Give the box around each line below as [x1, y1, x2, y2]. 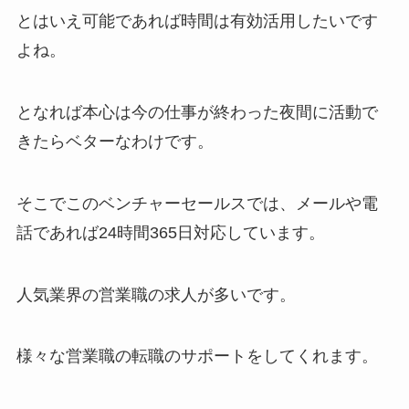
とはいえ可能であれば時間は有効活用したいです [16, 12, 378, 31]
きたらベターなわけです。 [16, 131, 214, 151]
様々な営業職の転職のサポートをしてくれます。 [16, 347, 378, 366]
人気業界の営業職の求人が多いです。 [16, 285, 296, 304]
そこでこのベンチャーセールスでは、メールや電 [16, 194, 378, 213]
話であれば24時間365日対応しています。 [16, 223, 325, 242]
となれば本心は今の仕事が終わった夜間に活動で [16, 102, 378, 121]
